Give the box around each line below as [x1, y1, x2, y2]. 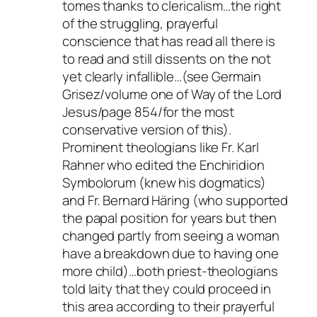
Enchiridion [199, 156, 265, 175]
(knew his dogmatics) [136, 173, 266, 192]
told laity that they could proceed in [62, 279, 272, 299]
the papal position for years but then [62, 209, 277, 228]
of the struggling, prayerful [62, 14, 219, 33]
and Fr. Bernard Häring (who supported [62, 191, 289, 210]
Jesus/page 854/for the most [62, 103, 235, 122]
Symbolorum [62, 173, 137, 192]
